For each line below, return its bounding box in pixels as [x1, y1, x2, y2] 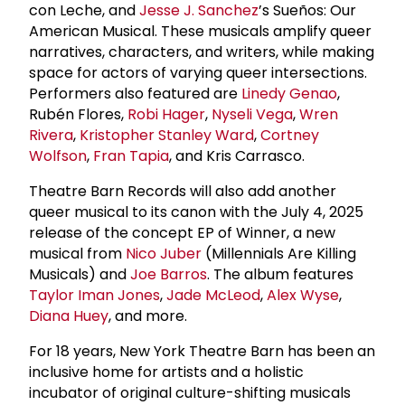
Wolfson [29, 145, 87, 166]
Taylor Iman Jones [29, 284, 160, 306]
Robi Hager [127, 103, 205, 125]
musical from [29, 242, 126, 264]
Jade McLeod [166, 284, 260, 306]
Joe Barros [130, 263, 207, 285]
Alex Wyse [267, 284, 339, 306]
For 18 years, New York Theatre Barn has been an [29, 340, 375, 362]
